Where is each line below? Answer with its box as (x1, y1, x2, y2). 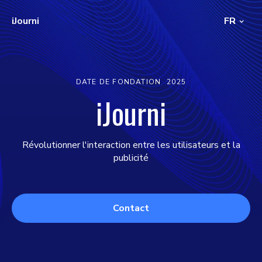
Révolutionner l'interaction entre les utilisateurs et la (22, 139, 240, 151)
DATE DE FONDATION (75, 77, 161, 87)
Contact (113, 202, 149, 215)
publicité (113, 151, 149, 164)
